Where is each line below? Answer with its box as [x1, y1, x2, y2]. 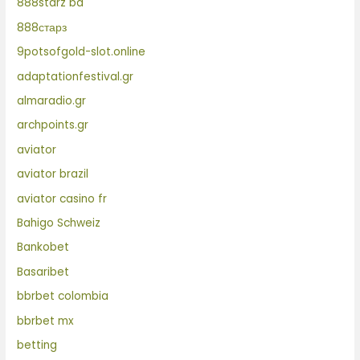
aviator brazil [17, 166, 89, 182]
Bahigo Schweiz [17, 215, 101, 231]
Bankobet [17, 239, 70, 256]
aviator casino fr [17, 190, 108, 207]
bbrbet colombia [17, 288, 109, 305]
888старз [17, 19, 67, 35]
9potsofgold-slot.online [17, 44, 146, 60]
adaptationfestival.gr [17, 68, 134, 84]
